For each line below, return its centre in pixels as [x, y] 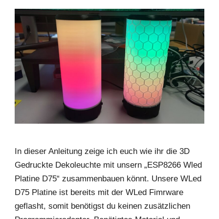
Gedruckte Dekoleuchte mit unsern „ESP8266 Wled [108, 165]
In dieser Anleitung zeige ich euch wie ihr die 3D [102, 151]
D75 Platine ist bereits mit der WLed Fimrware [99, 192]
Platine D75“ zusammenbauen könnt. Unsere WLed [108, 178]
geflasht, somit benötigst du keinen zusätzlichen [102, 206]
